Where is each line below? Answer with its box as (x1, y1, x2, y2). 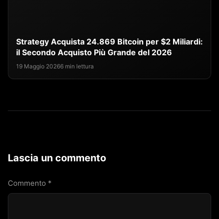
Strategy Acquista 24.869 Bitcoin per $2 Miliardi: (16, 37, 203, 47)
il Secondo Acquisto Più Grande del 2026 (16, 47, 172, 58)
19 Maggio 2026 (16, 63, 60, 70)
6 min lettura (60, 63, 94, 70)
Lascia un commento (8, 152, 106, 164)
